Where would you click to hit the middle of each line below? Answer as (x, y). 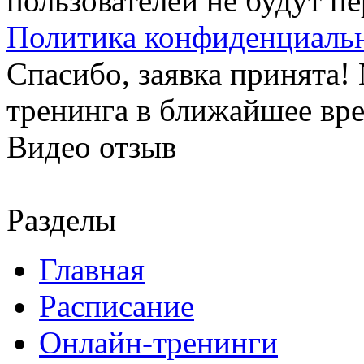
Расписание (117, 306)
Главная (92, 269)
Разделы (61, 220)
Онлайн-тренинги (158, 342)
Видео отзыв (91, 147)
